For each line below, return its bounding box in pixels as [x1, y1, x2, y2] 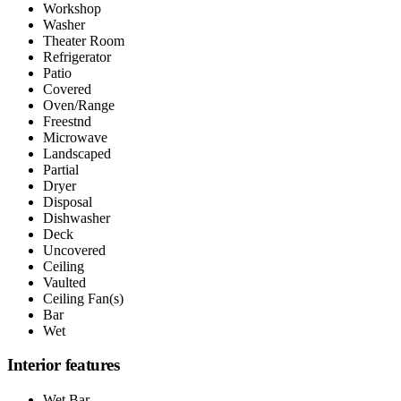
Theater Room [43, 32, 124, 48]
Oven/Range [43, 97, 115, 113]
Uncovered [43, 242, 106, 258]
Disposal [43, 193, 92, 209]
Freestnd [43, 113, 91, 129]
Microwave [43, 129, 107, 145]
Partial [43, 161, 79, 177]
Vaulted [43, 274, 86, 290]
